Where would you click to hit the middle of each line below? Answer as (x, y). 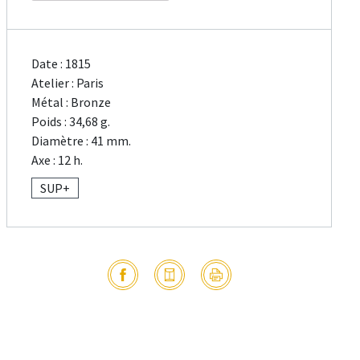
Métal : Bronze (72, 102)
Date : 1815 (61, 64)
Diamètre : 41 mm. (82, 141)
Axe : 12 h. (57, 160)
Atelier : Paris (68, 83)
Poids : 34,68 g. (71, 122)
